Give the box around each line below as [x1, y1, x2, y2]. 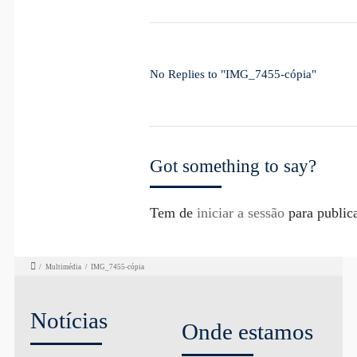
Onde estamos [181, 319, 313, 345]
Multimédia [45, 262, 82, 271]
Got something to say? [149, 156, 316, 177]
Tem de [149, 205, 197, 222]
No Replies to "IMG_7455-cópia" [149, 67, 316, 81]
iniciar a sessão [196, 205, 284, 222]
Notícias [29, 307, 108, 333]
